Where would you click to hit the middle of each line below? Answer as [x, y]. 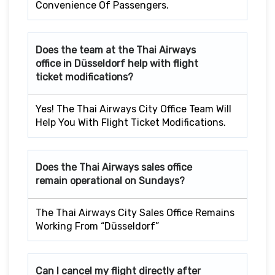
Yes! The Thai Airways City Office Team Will [134, 109]
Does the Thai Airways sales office [114, 167]
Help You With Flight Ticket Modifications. [131, 122]
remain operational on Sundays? [110, 180]
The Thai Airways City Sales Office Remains [135, 212]
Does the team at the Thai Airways [116, 50]
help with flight [163, 63]
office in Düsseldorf [80, 63]
